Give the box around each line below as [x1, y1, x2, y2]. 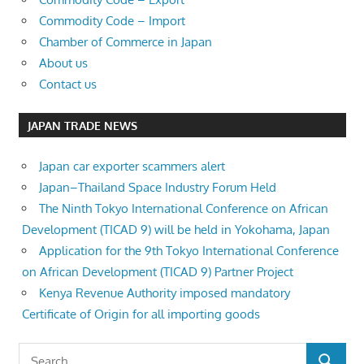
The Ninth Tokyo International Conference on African [39, 200, 328, 216]
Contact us [39, 76, 97, 92]
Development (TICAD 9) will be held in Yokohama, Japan [22, 221, 330, 237]
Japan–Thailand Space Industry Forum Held [39, 179, 276, 195]
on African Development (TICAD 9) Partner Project [22, 263, 293, 279]
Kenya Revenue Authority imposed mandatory [39, 284, 290, 301]
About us [39, 54, 88, 71]
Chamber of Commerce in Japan [39, 33, 212, 50]
